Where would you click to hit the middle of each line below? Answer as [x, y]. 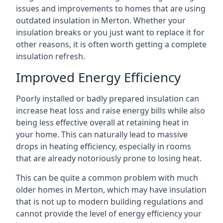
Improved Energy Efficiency [98, 77]
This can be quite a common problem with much [107, 178]
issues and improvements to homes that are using [111, 8]
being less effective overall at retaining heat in [102, 122]
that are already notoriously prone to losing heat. [109, 158]
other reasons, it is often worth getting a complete [111, 44]
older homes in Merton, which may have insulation [111, 190]
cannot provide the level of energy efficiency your [109, 214]
